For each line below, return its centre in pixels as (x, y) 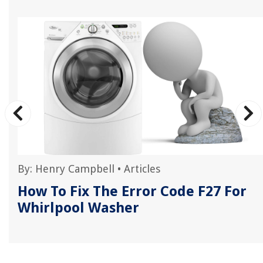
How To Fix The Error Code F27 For (132, 191)
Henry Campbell (75, 168)
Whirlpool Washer (78, 208)
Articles (142, 168)
